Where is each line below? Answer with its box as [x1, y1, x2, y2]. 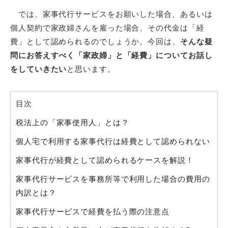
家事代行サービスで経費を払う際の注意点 [16, 207, 170, 216]
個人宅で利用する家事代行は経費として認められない [16, 136, 210, 146]
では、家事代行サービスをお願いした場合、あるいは [10, 9, 213, 18]
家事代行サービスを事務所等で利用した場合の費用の [16, 174, 210, 183]
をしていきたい [10, 64, 67, 73]
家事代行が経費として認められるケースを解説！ [16, 155, 194, 164]
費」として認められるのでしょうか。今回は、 [10, 37, 180, 46]
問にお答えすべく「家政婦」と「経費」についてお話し [10, 50, 213, 60]
